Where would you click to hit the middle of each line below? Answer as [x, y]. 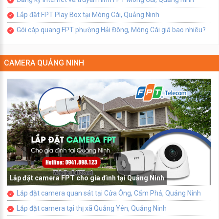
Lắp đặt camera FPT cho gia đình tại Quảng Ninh [87, 178]
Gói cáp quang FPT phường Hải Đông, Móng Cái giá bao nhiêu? [111, 30]
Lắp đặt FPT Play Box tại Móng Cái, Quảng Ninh [88, 15]
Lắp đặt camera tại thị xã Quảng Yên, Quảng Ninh [92, 208]
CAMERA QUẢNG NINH [44, 63]
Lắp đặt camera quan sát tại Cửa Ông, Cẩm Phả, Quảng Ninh [109, 193]
